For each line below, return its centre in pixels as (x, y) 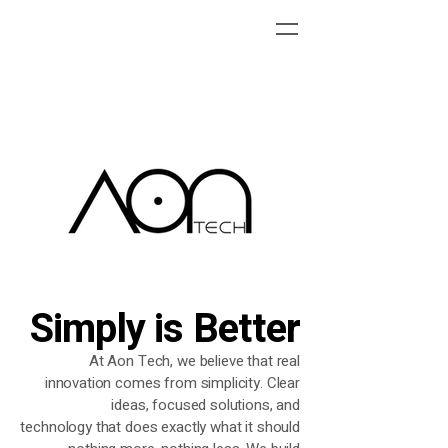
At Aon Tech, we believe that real (194, 361)
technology (58, 427)
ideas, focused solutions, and (205, 405)
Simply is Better (164, 329)
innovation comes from (122, 383)
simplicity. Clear (250, 383)
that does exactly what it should (197, 427)
